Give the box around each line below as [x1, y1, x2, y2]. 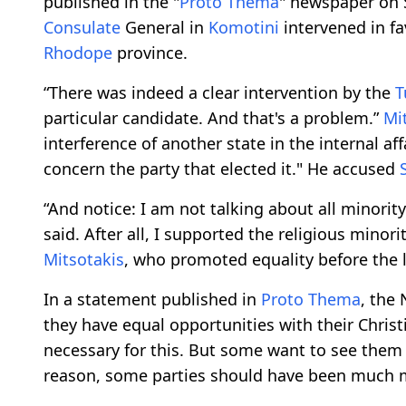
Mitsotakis [43, 247, 124, 270]
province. [112, 41, 188, 63]
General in [121, 15, 208, 38]
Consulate [43, 15, 121, 38]
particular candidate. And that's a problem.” [43, 106, 383, 129]
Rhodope [43, 41, 112, 63]
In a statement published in [43, 287, 261, 310]
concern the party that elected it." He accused [43, 157, 400, 179]
